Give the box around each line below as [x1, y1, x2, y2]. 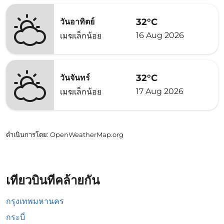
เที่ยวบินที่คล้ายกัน [6, 173, 99, 187]
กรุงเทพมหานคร [6, 196, 64, 206]
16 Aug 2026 [136, 30, 184, 40]
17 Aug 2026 [136, 86, 183, 96]
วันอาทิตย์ [60, 17, 94, 26]
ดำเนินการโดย [6, 130, 47, 138]
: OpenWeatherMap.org [47, 130, 123, 138]
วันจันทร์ [60, 73, 90, 82]
